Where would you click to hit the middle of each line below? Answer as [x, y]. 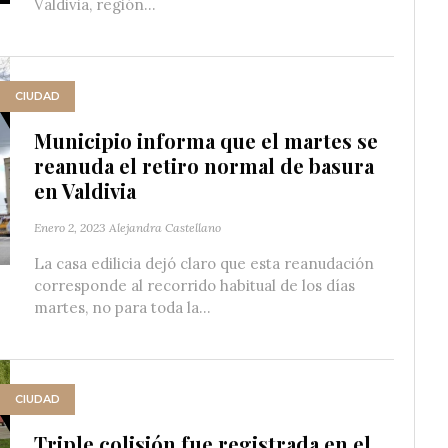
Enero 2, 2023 [70, 227]
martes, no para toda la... [122, 307]
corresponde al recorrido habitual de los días [194, 285]
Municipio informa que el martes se [206, 140]
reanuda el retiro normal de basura [204, 165]
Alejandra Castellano [165, 227]
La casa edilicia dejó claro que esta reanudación [204, 263]
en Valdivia [85, 190]
